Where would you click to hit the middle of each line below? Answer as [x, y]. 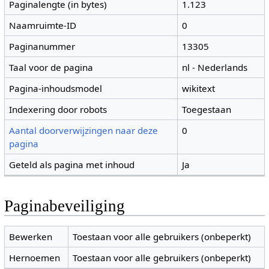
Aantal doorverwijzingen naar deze [84, 131]
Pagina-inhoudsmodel [56, 89]
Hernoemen [35, 257]
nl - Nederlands [215, 68]
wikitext [199, 89]
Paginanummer [42, 47]
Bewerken [31, 236]
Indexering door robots [58, 110]
